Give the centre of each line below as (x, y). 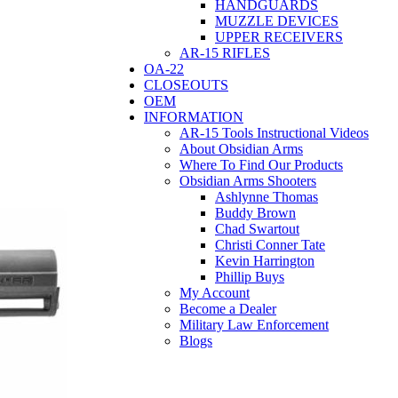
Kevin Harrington (265, 261)
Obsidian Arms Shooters (248, 181)
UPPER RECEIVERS (279, 37)
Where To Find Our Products (261, 165)
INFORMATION (194, 117)
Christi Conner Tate (270, 245)
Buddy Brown (255, 213)
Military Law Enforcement (254, 325)
